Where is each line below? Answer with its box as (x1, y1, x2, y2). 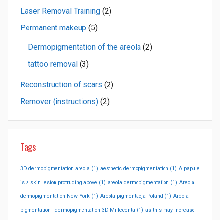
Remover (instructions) (20, 97, 98, 107)
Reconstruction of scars (20, 80, 102, 89)
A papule (179, 165, 200, 172)
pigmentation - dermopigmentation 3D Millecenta (20, 207, 135, 214)
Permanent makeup (20, 23, 86, 33)
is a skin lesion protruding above (20, 179, 97, 186)
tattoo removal (28, 59, 78, 69)
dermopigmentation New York (20, 193, 90, 200)
